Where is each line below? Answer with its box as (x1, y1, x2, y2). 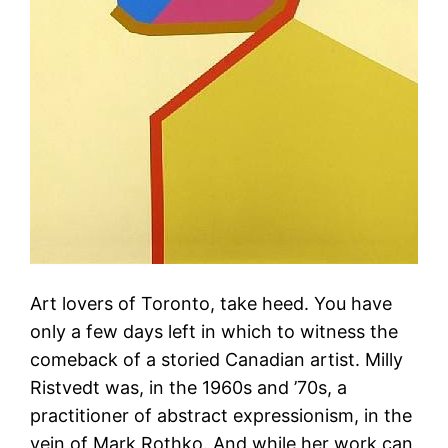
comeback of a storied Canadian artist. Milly (30, 348, 404, 370)
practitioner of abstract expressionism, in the (30, 404, 413, 426)
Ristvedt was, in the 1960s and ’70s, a (30, 376, 348, 398)
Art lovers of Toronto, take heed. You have (30, 292, 393, 314)
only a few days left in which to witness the (30, 320, 399, 342)
